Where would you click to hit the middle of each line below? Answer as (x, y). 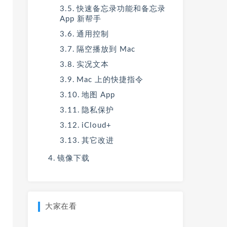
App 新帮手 (80, 19)
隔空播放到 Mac (106, 49)
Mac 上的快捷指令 (110, 80)
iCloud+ (96, 125)
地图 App (98, 95)
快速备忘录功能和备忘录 (121, 9)
